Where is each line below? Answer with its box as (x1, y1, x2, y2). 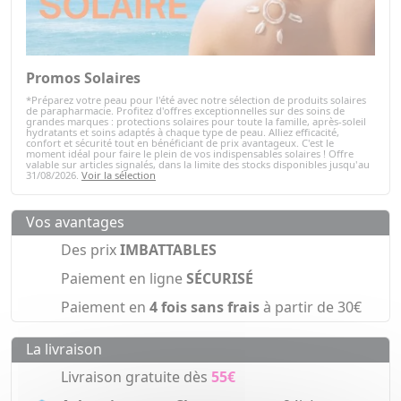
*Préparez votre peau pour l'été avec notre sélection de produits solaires (26, 93, 366, 107)
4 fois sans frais (149, 297, 260, 318)
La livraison (26, 339, 102, 360)
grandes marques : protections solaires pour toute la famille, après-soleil (26, 115, 366, 129)
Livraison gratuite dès (61, 367, 211, 388)
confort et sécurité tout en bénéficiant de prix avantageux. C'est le (26, 136, 334, 150)
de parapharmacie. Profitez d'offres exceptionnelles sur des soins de (26, 104, 345, 118)
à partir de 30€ (260, 297, 362, 318)
